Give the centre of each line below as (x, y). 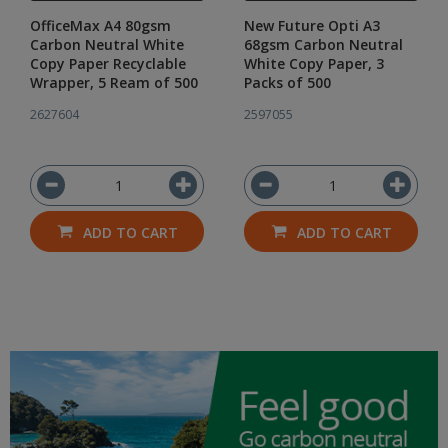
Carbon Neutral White (107, 44)
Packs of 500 (287, 82)
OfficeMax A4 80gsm (100, 25)
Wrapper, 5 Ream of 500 (114, 82)
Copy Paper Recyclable (108, 63)
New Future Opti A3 (312, 25)
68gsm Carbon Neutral (323, 44)
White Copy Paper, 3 (314, 63)
